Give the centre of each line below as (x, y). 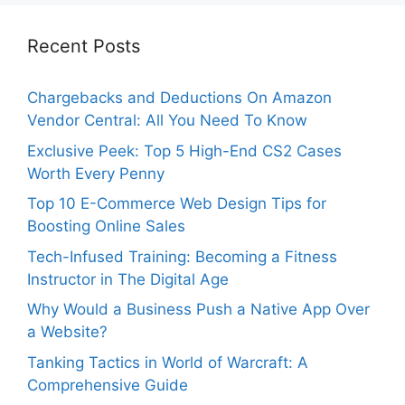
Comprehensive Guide (108, 385)
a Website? (67, 332)
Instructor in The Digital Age (128, 279)
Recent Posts (84, 47)
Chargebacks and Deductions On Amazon (179, 98)
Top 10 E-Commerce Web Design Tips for (177, 204)
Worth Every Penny (96, 173)
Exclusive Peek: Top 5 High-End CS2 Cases (184, 151)
